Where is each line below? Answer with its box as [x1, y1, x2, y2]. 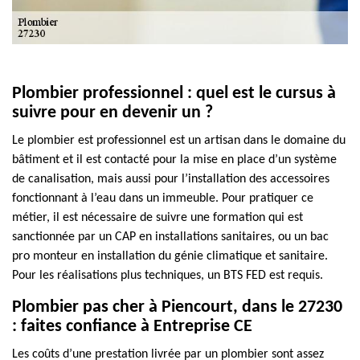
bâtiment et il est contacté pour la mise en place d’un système [12, 153, 337, 166]
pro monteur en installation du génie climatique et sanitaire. [12, 250, 328, 263]
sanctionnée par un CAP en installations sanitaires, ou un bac [12, 231, 329, 243]
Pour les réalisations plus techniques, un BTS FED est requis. [12, 269, 323, 282]
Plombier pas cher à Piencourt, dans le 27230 [12, 298, 342, 317]
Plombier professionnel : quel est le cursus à [12, 84, 336, 103]
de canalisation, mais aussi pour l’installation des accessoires [12, 173, 329, 186]
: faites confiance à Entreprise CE [12, 317, 252, 336]
